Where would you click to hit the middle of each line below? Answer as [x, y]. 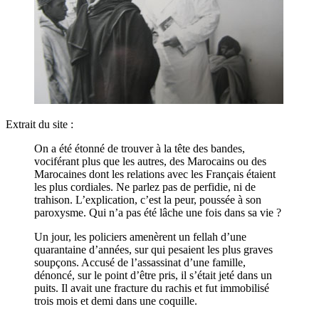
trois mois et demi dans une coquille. [116, 300]
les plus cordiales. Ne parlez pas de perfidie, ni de [145, 187]
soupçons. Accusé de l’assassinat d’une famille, [140, 262]
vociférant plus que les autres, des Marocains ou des [150, 161]
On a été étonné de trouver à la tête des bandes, [140, 148]
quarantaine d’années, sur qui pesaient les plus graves [153, 249]
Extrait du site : [40, 124]
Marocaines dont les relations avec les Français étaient [155, 174]
